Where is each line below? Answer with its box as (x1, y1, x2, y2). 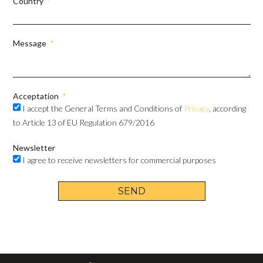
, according (209, 103, 247, 114)
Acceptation (13, 90, 61, 101)
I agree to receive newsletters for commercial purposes (22, 155, 217, 166)
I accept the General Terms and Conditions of (22, 103, 184, 114)
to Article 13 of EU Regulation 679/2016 (13, 117, 155, 128)
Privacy (184, 103, 210, 114)
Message (13, 38, 49, 48)
